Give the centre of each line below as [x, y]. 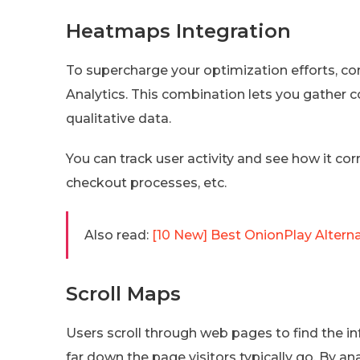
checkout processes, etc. [146, 182]
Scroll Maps [123, 293]
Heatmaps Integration [178, 31]
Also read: [117, 235]
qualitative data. [119, 118]
